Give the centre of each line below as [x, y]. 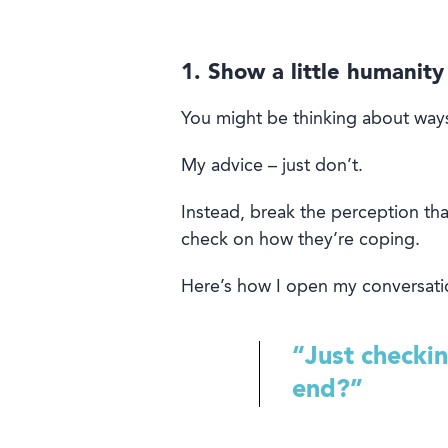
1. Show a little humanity [312, 73]
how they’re [306, 240]
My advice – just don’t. [271, 166]
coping [386, 240]
